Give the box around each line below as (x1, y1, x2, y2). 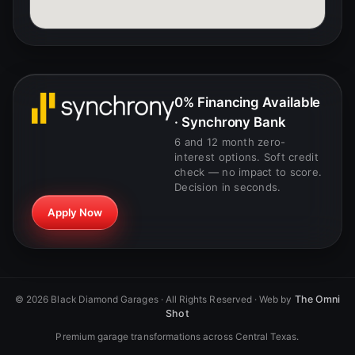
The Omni (294, 293, 341, 306)
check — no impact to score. (174, 166, 323, 179)
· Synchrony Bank (174, 114, 286, 131)
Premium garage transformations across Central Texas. (55, 331, 300, 343)
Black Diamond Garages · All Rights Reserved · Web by (48, 294, 295, 306)
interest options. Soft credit (174, 151, 319, 164)
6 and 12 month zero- (174, 136, 286, 149)
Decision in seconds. (174, 181, 281, 194)
